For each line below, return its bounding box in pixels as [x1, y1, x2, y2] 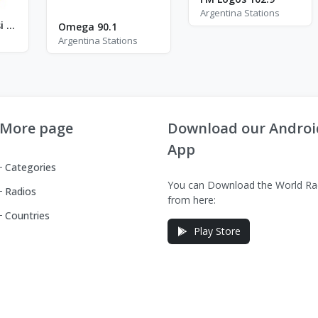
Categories [5, 160, 56, 174]
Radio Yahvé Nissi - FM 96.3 [6, 18, 15, 32]
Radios [5, 184, 36, 198]
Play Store [194, 224, 241, 238]
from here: [168, 192, 216, 207]
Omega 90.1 [58, 20, 117, 34]
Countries [5, 208, 50, 222]
